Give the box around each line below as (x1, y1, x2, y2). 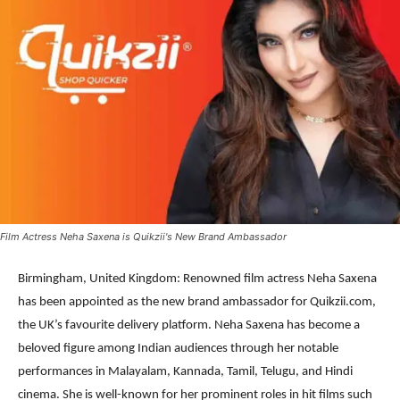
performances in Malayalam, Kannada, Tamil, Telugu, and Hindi (18, 365, 353, 379)
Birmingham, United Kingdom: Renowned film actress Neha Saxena (18, 272, 377, 287)
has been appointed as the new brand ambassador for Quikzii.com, (18, 296, 376, 310)
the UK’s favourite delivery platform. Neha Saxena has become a (18, 319, 360, 333)
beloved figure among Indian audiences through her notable (18, 342, 338, 356)
